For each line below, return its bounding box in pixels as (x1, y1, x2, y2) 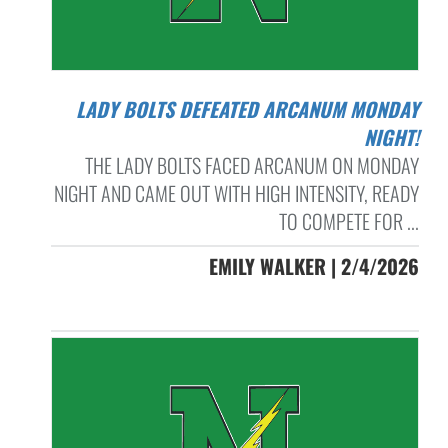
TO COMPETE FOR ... (278, 205, 419, 236)
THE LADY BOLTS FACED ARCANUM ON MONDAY (84, 149, 419, 180)
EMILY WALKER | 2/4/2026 (208, 250, 419, 281)
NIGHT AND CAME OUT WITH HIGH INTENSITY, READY (53, 177, 419, 208)
